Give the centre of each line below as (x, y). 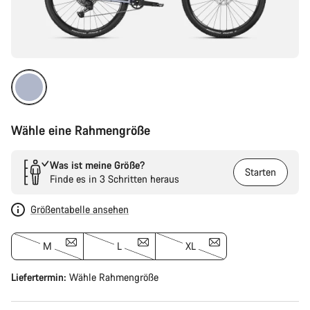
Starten (261, 172)
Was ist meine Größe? (97, 165)
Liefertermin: (40, 277)
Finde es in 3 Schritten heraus (115, 179)
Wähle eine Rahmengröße (81, 130)
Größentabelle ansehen (80, 209)
